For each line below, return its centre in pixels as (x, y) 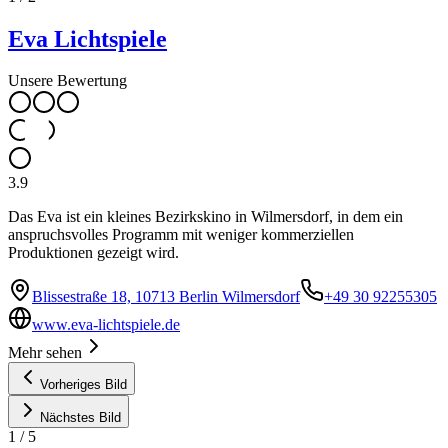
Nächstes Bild (80, 418)
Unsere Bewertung (67, 81)
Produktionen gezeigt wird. (93, 253)
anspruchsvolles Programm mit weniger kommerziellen (181, 235)
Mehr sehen (45, 353)
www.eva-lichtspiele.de (106, 325)
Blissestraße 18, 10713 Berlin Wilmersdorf (166, 297)
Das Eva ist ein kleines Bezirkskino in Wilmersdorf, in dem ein (205, 217)
